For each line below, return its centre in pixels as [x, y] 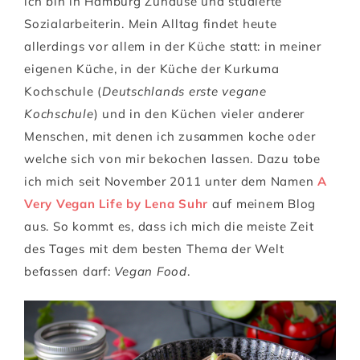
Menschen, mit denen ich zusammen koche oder [170, 136]
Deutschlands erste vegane [184, 91]
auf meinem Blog [262, 203]
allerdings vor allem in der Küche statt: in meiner [173, 46]
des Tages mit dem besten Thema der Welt [154, 248]
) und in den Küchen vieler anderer [199, 113]
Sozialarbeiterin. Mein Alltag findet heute [151, 23]
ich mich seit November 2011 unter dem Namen [171, 181]
